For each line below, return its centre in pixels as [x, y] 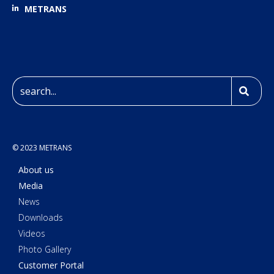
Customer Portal [51, 265]
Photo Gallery [45, 250]
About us [36, 170]
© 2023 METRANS [42, 147]
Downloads [41, 218]
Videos [32, 234]
